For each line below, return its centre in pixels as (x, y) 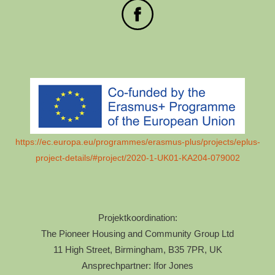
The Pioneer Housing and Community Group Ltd (137, 234)
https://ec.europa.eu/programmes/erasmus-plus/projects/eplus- (137, 141)
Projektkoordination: (137, 218)
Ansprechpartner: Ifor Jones (137, 265)
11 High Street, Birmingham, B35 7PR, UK (137, 250)
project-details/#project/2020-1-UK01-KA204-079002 (137, 157)
